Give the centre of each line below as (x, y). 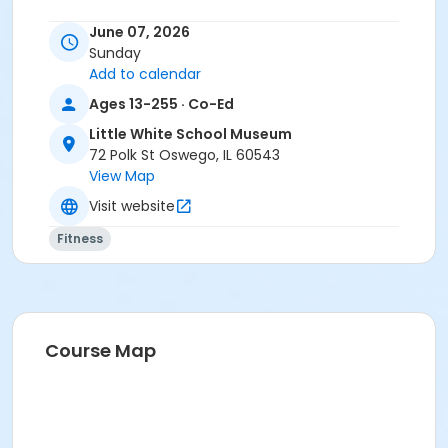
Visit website (132, 205)
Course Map (100, 351)
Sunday (115, 53)
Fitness (80, 239)
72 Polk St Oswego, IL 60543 (184, 155)
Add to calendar (145, 74)
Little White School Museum (190, 134)
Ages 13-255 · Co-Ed (161, 103)
